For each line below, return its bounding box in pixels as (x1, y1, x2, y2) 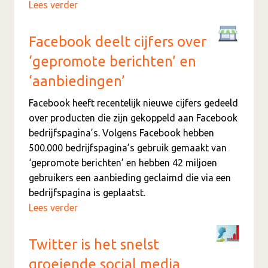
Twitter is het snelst (29, 236, 159, 252)
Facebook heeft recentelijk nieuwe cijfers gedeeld (29, 97, 238, 108)
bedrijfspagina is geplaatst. (29, 187, 145, 198)
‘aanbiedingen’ (29, 72, 125, 89)
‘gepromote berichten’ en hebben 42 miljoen (29, 157, 217, 168)
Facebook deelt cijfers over (29, 33, 206, 50)
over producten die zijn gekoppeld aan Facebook (29, 112, 237, 123)
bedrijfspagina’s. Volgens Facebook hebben (29, 127, 214, 138)
